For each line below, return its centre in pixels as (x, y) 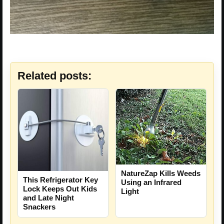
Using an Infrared (151, 182)
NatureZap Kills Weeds (161, 173)
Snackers (39, 207)
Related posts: (54, 75)
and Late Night (48, 198)
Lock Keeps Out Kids (60, 189)
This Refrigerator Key (60, 180)
